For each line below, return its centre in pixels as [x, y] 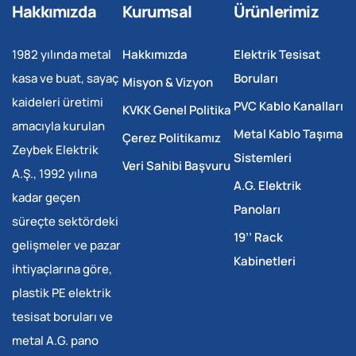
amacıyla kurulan [58, 126]
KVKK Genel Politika [177, 110]
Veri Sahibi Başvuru [177, 165]
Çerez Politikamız [172, 137]
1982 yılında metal [62, 54]
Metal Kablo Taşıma [288, 133]
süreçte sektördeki [65, 221]
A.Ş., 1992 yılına [54, 173]
